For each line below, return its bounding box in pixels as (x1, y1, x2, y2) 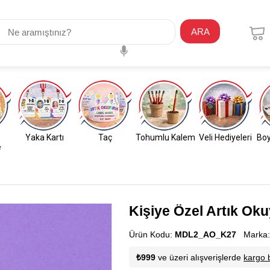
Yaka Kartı (25, 133, 64, 142)
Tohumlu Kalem (135, 133, 195, 142)
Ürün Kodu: (129, 230, 175, 239)
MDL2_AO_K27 (175, 230, 236, 239)
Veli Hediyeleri (199, 133, 252, 142)
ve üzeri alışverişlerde (155, 253, 243, 262)
